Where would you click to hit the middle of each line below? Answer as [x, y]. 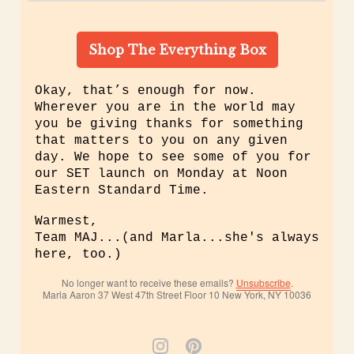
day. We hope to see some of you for [173, 157]
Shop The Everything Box [177, 50]
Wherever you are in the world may [165, 107]
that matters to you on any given [161, 141]
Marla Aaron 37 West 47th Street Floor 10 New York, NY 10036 [177, 294]
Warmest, [66, 221]
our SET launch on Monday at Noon [161, 174]
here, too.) [82, 254]
